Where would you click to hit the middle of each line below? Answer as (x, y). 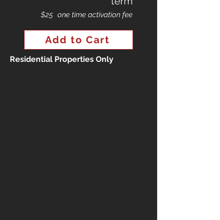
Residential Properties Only (62, 59)
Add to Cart (78, 40)
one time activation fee (95, 15)
